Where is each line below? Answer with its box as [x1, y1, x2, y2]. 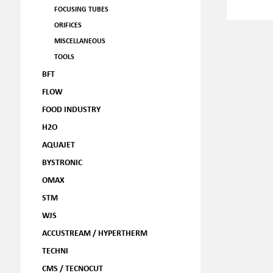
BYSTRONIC [41, 156, 82, 168]
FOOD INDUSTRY [41, 103, 101, 115]
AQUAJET [41, 138, 75, 150]
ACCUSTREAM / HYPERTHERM [41, 227, 147, 238]
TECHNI [41, 244, 68, 256]
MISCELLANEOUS [54, 36, 105, 45]
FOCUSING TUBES [54, 4, 108, 13]
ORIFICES [54, 20, 82, 29]
